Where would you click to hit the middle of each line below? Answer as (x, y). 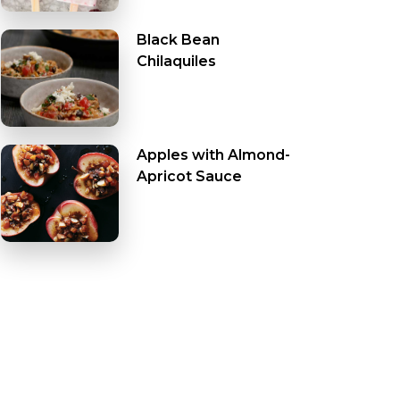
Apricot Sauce (189, 177)
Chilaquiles (176, 62)
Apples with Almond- (213, 155)
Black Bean (178, 40)
